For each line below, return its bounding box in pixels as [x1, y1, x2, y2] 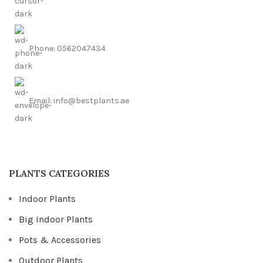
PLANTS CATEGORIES [9, 167, 110, 179]
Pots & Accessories [19, 234, 101, 245]
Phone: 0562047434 [29, 43, 106, 53]
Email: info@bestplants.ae [29, 95, 129, 106]
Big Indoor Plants [19, 213, 93, 225]
